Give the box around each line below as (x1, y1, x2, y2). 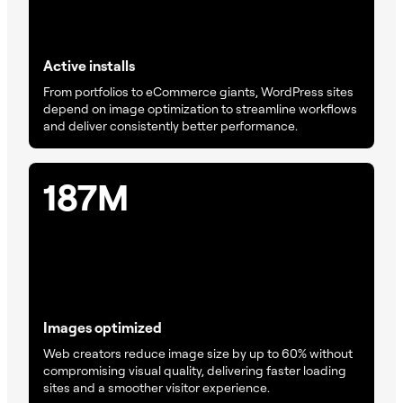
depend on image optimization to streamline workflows (43, 101, 357, 117)
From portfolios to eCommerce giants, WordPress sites (43, 84, 354, 100)
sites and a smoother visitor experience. (43, 380, 270, 396)
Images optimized (43, 318, 162, 337)
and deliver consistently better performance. (43, 118, 298, 134)
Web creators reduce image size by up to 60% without (43, 345, 353, 362)
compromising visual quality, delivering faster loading (43, 363, 346, 379)
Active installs (43, 57, 135, 76)
